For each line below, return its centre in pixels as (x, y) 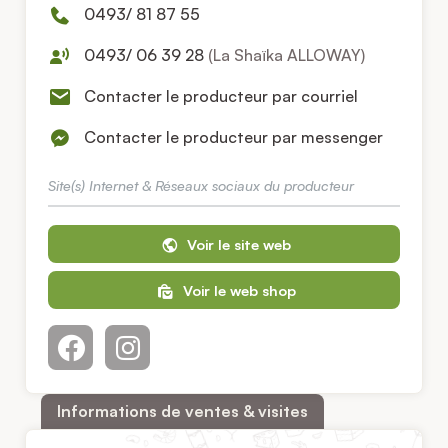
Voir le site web (237, 244)
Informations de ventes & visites (182, 410)
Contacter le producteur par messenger (234, 136)
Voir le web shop (237, 290)
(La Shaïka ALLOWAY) (287, 54)
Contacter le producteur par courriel (221, 95)
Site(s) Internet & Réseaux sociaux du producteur (201, 185)
